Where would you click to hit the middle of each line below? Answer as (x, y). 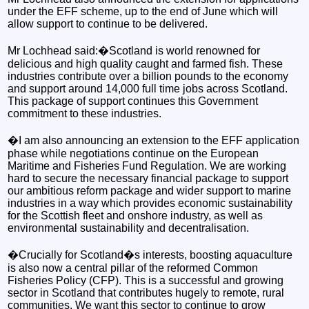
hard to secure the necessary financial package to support (148, 178)
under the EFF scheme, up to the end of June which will (143, 11)
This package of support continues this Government (133, 101)
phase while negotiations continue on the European (133, 153)
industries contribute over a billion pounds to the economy (148, 76)
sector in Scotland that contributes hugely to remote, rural (146, 292)
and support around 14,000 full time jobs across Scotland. (148, 88)
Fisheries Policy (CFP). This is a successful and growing (146, 280)
